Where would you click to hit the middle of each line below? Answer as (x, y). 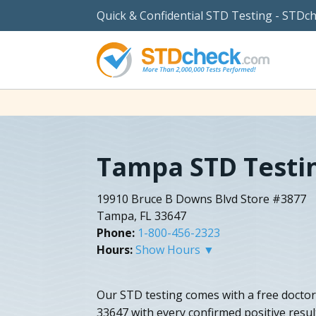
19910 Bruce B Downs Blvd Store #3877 (201, 199)
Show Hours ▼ (175, 249)
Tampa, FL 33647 (141, 215)
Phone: (116, 232)
